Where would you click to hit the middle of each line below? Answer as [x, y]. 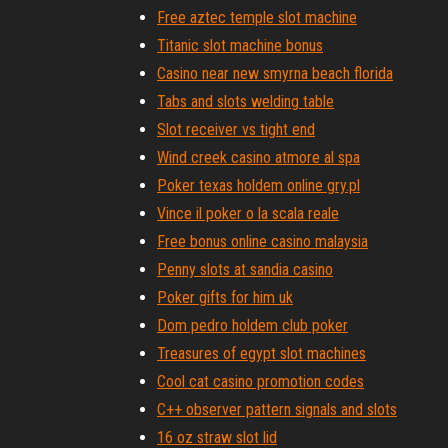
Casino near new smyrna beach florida [275, 73]
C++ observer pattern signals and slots [277, 409]
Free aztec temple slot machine [257, 17]
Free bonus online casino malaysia [262, 241]
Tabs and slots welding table [245, 101]
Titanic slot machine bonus [240, 45]
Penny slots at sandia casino [245, 269]
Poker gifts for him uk [225, 297]
